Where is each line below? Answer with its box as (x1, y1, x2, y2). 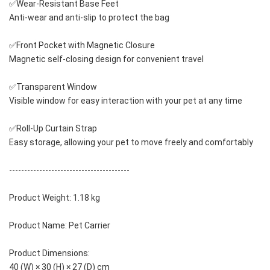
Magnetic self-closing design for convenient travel (9, 54, 204, 64)
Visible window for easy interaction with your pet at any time (9, 96, 242, 106)
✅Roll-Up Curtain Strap (9, 124, 97, 134)
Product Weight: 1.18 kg (9, 193, 100, 203)
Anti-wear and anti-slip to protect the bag (9, 13, 169, 23)
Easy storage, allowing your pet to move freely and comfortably (9, 137, 253, 148)
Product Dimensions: (9, 248, 92, 259)
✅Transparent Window (9, 82, 97, 92)
